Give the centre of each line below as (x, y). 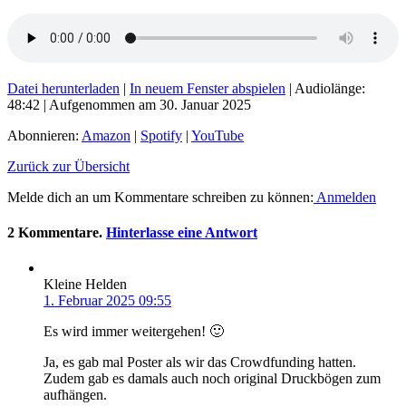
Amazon (106, 135)
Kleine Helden (85, 285)
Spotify (161, 135)
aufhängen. (75, 395)
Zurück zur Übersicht (68, 166)
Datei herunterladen (63, 88)
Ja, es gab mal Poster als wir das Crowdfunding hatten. (200, 362)
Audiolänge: (330, 88)
